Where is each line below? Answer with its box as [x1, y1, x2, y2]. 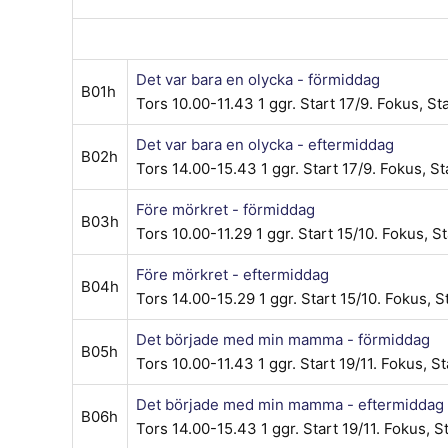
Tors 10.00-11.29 [136, 223, 256, 243]
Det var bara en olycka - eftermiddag [136, 134, 394, 154]
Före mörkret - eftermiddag [136, 264, 329, 284]
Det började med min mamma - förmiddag [136, 329, 430, 349]
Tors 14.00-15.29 [136, 288, 259, 308]
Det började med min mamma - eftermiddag [136, 394, 444, 414]
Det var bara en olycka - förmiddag [136, 69, 380, 89]
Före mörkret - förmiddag [136, 199, 315, 219]
